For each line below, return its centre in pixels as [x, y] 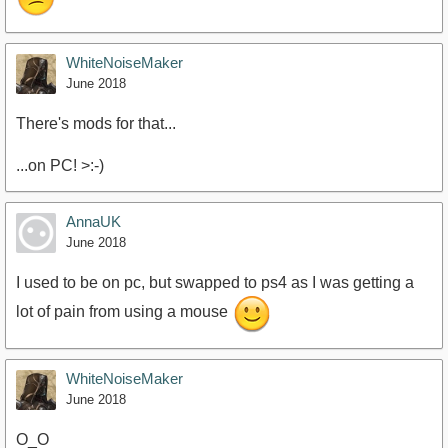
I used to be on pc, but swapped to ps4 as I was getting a [215, 283]
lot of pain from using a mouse [124, 312]
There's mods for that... [96, 124]
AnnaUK [93, 222]
